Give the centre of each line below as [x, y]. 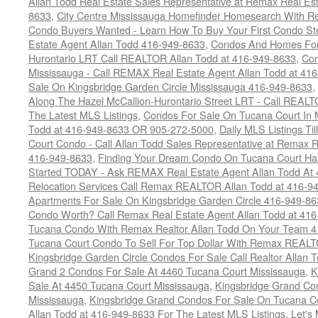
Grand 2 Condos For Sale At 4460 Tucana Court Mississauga [167, 271]
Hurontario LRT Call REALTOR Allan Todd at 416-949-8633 [162, 58]
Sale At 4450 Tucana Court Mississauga [119, 285]
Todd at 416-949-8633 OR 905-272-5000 [121, 129]
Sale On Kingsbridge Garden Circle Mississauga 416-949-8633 [170, 86]
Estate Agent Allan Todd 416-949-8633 [117, 44]
